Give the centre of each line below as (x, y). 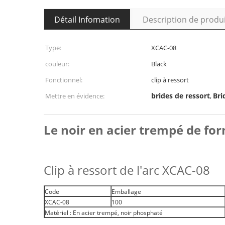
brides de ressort (181, 96)
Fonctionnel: (64, 80)
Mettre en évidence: (75, 96)
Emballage (126, 192)
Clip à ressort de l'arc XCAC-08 (127, 170)
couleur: (57, 64)
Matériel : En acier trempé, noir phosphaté (104, 213)
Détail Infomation (87, 20)
